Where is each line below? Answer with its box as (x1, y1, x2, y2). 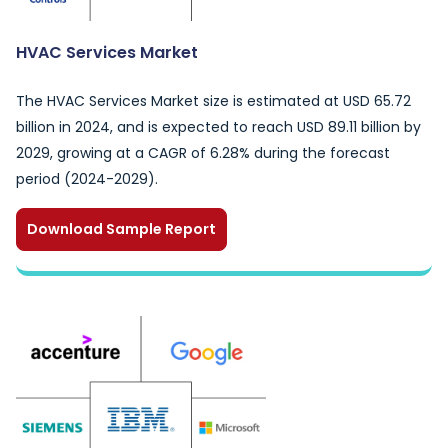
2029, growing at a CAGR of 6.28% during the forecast (16, 143, 390, 163)
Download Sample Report (27, 219, 216, 239)
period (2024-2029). (16, 169, 158, 189)
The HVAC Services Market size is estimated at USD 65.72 (16, 91, 411, 111)
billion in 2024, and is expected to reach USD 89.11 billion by (16, 117, 421, 137)
